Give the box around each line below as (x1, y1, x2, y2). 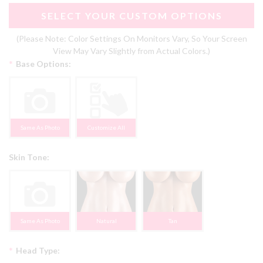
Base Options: (16, 59, 71, 69)
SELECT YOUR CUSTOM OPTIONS (41, 10, 222, 22)
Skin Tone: (9, 152, 49, 163)
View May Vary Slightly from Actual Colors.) (53, 46, 210, 56)
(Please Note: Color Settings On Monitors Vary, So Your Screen (16, 33, 247, 44)
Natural (96, 217, 117, 225)
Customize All (87, 124, 125, 131)
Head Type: (16, 245, 60, 256)
